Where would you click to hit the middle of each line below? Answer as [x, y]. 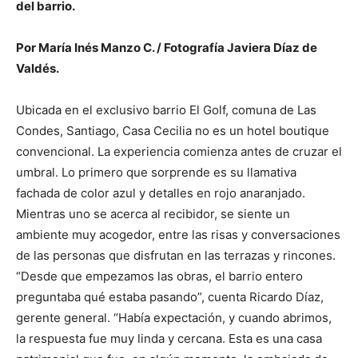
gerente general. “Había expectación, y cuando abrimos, [174, 318]
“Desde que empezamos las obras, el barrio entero [159, 276]
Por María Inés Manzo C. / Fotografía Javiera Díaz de [167, 48]
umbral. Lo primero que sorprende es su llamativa [156, 172]
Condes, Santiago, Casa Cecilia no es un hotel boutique [173, 131]
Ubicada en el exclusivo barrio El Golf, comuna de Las [166, 110]
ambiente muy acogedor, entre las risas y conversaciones [178, 235]
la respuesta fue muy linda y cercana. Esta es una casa [169, 338]
